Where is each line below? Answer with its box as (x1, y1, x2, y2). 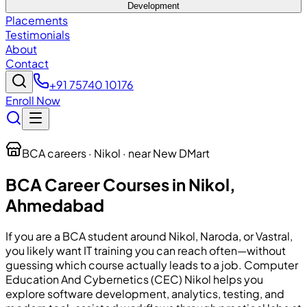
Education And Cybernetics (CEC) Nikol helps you (5, 271, 263, 286)
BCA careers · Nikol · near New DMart (22, 145, 210, 160)
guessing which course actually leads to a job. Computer (5, 257, 298, 272)
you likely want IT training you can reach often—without (5, 243, 286, 258)
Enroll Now (5, 93, 60, 108)
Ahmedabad (5, 194, 104, 215)
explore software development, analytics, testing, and (5, 286, 284, 301)
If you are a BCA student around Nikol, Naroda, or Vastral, (5, 228, 293, 243)
